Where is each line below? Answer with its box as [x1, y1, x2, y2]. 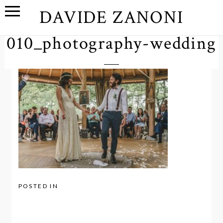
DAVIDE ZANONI [39, 5, 184, 29]
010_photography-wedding [6, 31, 217, 55]
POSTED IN [18, 182, 59, 190]
